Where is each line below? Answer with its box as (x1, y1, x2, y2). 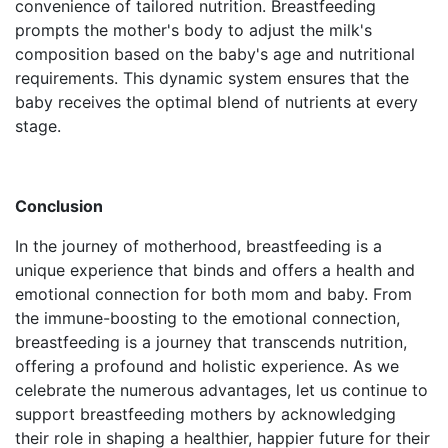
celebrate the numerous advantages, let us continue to (15, 379, 428, 400)
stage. (15, 115, 61, 136)
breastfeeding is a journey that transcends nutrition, (15, 331, 407, 352)
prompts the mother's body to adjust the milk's (15, 19, 372, 40)
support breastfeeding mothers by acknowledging (15, 403, 396, 424)
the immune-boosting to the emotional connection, (15, 307, 400, 328)
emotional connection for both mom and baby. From (15, 283, 412, 304)
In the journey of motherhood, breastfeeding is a (15, 235, 382, 256)
